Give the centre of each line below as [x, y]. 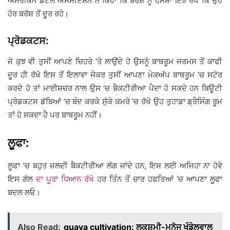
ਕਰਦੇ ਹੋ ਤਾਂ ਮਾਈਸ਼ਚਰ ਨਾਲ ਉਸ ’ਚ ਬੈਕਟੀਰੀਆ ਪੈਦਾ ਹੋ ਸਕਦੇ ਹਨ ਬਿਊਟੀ [115, 88]
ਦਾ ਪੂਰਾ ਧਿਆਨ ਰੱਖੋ [65, 179]
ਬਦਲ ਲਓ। [24, 193]
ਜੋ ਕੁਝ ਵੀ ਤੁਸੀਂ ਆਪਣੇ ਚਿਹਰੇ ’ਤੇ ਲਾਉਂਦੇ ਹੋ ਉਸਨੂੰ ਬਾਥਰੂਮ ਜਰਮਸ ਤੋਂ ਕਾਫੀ [115, 62]
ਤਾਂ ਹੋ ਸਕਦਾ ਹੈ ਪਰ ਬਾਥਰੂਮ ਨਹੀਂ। [55, 115]
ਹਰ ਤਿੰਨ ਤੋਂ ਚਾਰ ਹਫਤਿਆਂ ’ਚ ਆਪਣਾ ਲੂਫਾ [158, 179]
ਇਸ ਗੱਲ [22, 179]
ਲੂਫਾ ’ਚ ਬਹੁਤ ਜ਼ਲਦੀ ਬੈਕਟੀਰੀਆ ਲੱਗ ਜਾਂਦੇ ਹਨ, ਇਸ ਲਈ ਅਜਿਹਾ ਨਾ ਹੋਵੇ [115, 166]
